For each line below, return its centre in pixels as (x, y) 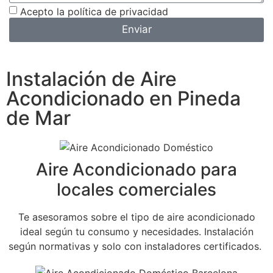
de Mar (38, 118)
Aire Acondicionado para (136, 169)
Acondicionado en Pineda (123, 98)
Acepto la (44, 11)
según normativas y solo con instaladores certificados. (136, 246)
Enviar (136, 30)
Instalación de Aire (91, 79)
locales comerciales (136, 189)
